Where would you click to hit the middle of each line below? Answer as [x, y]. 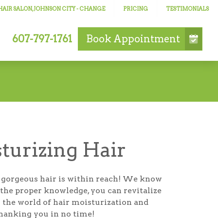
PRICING [136, 9]
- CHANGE [91, 9]
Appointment [147, 39]
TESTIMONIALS [188, 9]
